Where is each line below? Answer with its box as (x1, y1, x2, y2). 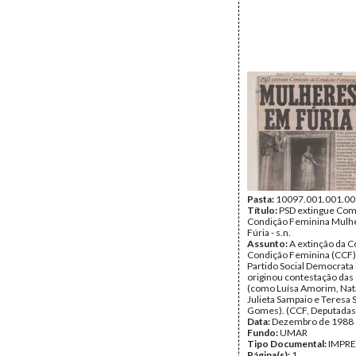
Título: (247, 204, 279, 216)
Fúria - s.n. (247, 226, 291, 238)
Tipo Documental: (247, 338, 328, 350)
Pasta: (247, 193, 276, 205)
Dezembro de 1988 (272, 315, 354, 327)
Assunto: (247, 238, 289, 250)
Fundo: (247, 327, 280, 339)
